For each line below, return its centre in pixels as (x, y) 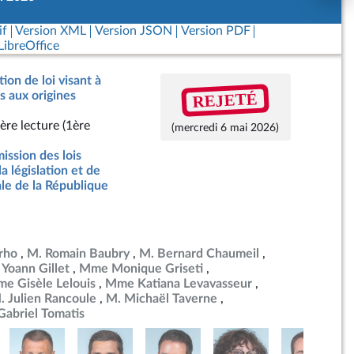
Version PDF (215, 31)
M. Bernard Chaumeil (199, 254)
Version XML (51, 31)
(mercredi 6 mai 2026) (226, 128)
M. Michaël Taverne (162, 299)
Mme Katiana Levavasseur (179, 284)
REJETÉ (225, 100)
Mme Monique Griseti (141, 269)
